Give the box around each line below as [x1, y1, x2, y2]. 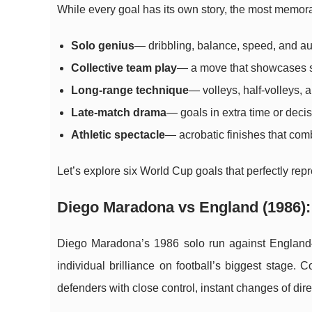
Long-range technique [71, 84, 189, 96]
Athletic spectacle [71, 129, 165, 141]
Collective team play [71, 62, 177, 74]
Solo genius [71, 40, 134, 52]
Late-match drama [71, 107, 166, 118]
